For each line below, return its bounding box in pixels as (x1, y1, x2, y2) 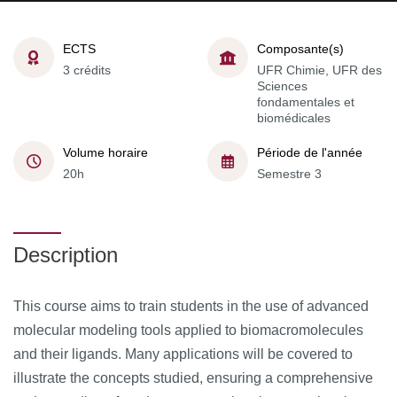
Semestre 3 (257, 166, 322, 181)
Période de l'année (257, 144, 362, 160)
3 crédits (63, 62, 111, 77)
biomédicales (257, 110, 331, 125)
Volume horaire (63, 144, 148, 160)
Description (13, 243, 118, 267)
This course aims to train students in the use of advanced (13, 299, 369, 314)
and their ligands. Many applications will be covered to (13, 346, 353, 362)
